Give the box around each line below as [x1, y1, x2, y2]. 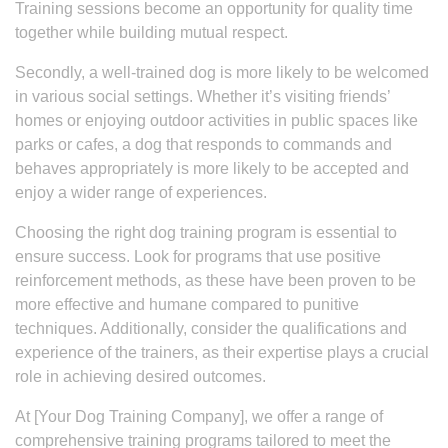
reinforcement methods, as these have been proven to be [15, 272, 416, 289]
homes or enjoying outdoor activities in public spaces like [15, 112, 418, 129]
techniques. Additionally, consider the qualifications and [15, 320, 407, 337]
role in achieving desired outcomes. [15, 368, 266, 385]
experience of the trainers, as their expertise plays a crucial [15, 344, 429, 361]
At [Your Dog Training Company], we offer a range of [15, 408, 383, 425]
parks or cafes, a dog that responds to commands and [15, 136, 392, 153]
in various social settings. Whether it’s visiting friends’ [15, 88, 390, 105]
